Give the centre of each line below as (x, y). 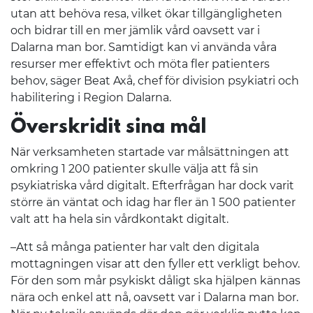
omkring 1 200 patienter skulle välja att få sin (134, 168)
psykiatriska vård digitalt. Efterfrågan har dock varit (152, 185)
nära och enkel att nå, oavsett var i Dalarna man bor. (154, 297)
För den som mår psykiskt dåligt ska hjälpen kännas (155, 280)
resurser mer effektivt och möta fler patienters (140, 64)
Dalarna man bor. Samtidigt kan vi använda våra (144, 47)
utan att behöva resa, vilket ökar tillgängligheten (146, 13)
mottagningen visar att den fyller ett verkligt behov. (155, 263)
